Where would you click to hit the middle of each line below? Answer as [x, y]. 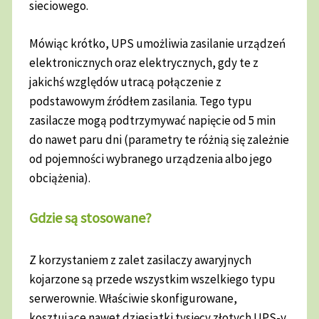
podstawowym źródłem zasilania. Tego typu [141, 101]
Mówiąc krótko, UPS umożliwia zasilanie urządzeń [158, 43]
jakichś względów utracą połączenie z [126, 82]
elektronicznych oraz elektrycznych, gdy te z [144, 62]
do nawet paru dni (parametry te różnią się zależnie [159, 139]
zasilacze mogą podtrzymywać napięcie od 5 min [153, 120]
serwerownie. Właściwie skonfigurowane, [134, 299]
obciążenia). [61, 178]
